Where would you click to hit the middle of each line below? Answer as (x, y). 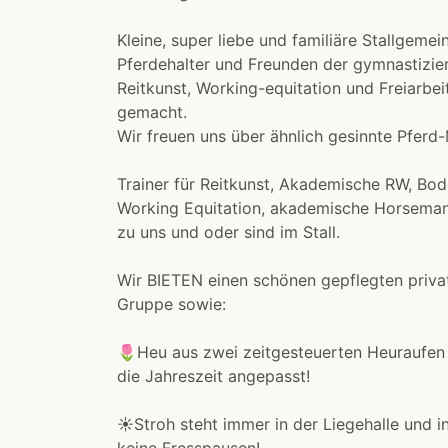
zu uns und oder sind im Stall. (228, 232)
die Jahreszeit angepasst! (213, 376)
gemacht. (152, 112)
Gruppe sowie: (171, 304)
